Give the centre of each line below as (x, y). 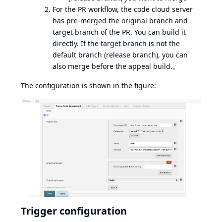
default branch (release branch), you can (120, 55)
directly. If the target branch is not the (116, 43)
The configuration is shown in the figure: (88, 85)
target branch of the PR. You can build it (119, 32)
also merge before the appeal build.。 (116, 66)
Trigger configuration (74, 211)
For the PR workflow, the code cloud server (123, 9)
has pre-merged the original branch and (120, 20)
